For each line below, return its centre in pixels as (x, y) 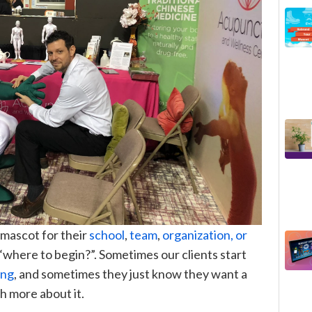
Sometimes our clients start (172, 254)
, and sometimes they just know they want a (131, 273)
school (107, 234)
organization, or (205, 234)
